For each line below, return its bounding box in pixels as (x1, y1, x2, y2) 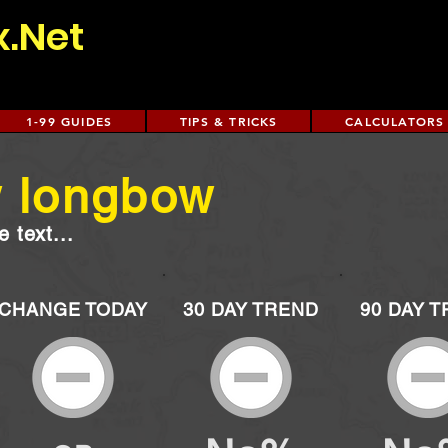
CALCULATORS (345, 113, 445, 129)
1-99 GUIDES (26, 113, 113, 129)
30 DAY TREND (183, 299, 319, 320)
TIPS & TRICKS (179, 113, 278, 129)
